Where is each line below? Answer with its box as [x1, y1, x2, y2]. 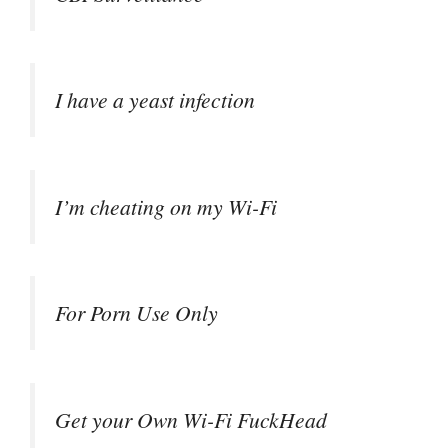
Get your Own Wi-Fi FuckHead [55, 404, 327, 434]
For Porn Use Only [55, 298, 218, 328]
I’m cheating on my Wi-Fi [55, 191, 277, 221]
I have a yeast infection [55, 85, 255, 115]
